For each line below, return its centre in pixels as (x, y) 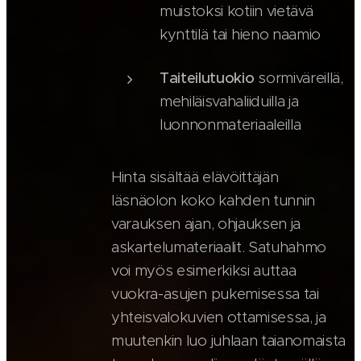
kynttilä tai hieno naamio (240, 35)
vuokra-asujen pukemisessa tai (215, 294)
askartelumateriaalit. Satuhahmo (219, 247)
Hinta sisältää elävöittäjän (195, 177)
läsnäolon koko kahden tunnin (214, 201)
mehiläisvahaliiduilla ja (229, 102)
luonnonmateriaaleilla (230, 125)
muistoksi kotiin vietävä (237, 11)
